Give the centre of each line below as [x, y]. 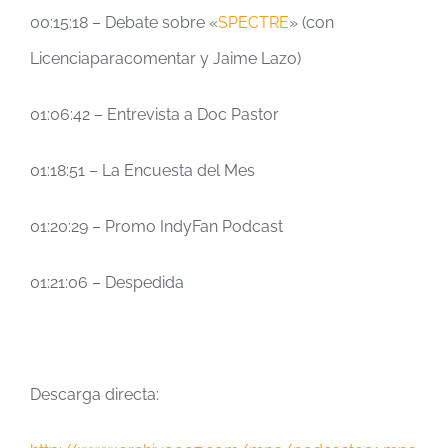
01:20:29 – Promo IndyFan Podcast [156, 226]
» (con [311, 22]
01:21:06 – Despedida [107, 282]
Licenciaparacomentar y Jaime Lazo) [165, 58]
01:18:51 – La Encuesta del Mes [142, 170]
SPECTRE [253, 22]
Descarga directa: [94, 394]
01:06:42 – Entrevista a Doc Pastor [154, 114]
